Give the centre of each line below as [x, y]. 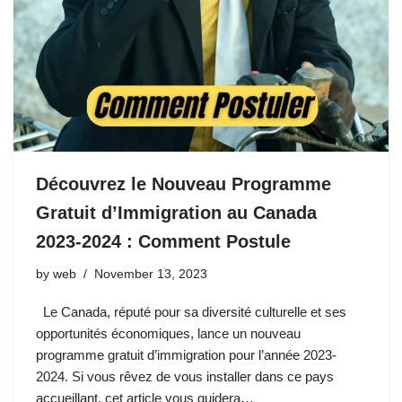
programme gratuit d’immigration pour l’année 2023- [186, 354]
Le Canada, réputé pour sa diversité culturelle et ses [191, 311]
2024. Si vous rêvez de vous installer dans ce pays [185, 376]
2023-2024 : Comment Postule [163, 241]
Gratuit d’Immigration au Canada [176, 212]
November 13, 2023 [151, 274]
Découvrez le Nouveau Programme [184, 184]
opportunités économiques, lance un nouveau [168, 333]
